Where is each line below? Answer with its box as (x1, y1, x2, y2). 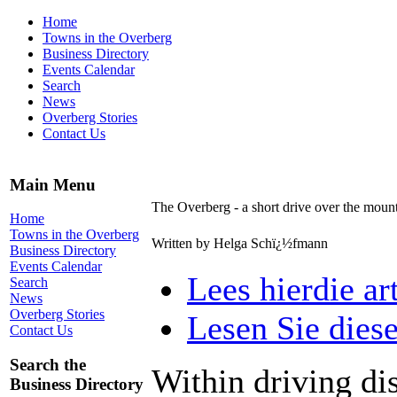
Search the (10, 355, 86, 375)
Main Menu (10, 175, 96, 194)
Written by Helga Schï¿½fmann (152, 236, 331, 251)
